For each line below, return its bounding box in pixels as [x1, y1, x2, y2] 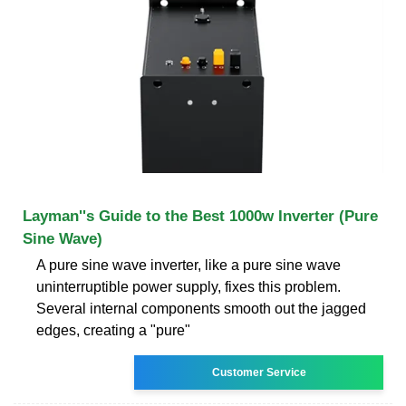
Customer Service [211, 365, 306, 379]
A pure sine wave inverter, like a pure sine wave [36, 256, 341, 273]
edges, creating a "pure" [36, 322, 190, 338]
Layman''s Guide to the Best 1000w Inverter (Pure [23, 207, 378, 225]
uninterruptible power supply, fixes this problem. [36, 278, 341, 295]
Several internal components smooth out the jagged [36, 300, 366, 316]
